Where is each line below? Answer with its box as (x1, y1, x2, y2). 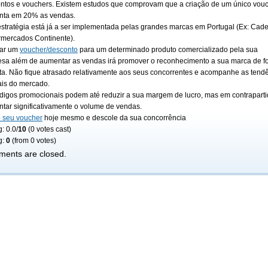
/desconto (46, 45, 78, 54)
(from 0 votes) (10, 136, 56, 145)
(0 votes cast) (26, 125, 71, 133)
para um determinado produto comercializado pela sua (78, 45, 258, 54)
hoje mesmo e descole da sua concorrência (42, 114, 186, 122)
